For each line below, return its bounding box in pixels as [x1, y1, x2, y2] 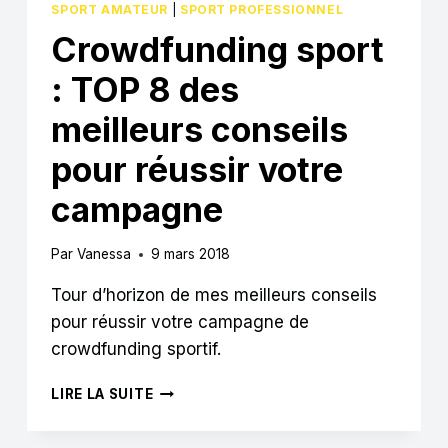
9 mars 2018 [150, 246, 230, 263]
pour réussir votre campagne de [51, 312, 310, 333]
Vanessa [76, 246, 131, 263]
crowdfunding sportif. [51, 339, 222, 360]
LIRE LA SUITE [51, 386, 154, 403]
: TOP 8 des [51, 69, 240, 111]
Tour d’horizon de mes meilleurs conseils [51, 285, 378, 306]
